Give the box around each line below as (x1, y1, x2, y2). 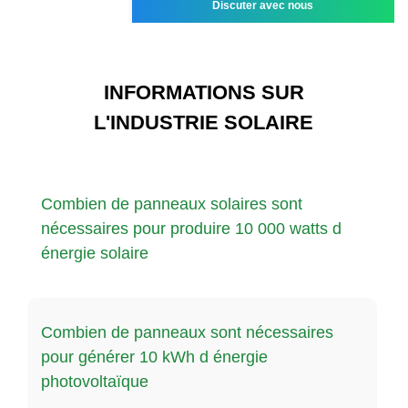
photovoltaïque (41, 372, 148, 391)
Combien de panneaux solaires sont (41, 194, 302, 213)
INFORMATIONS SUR (103, 80, 304, 104)
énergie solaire (41, 243, 148, 262)
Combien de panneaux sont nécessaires (41, 322, 333, 342)
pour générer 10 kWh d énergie (41, 347, 268, 366)
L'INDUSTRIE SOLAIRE (94, 110, 314, 134)
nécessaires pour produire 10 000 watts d (41, 219, 342, 238)
